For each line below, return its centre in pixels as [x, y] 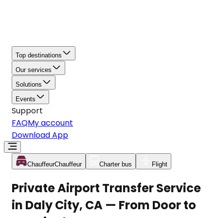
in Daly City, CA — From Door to [104, 205]
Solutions [29, 84]
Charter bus [116, 164]
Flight [160, 164]
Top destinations [39, 55]
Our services [34, 70]
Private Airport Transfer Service [106, 188]
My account [50, 123]
